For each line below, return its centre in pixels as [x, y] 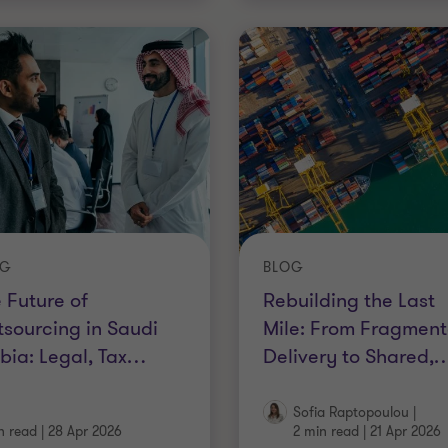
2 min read [325, 431]
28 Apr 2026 [85, 431]
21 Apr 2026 [405, 431]
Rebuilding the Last [348, 300]
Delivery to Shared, [348, 356]
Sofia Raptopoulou [350, 412]
